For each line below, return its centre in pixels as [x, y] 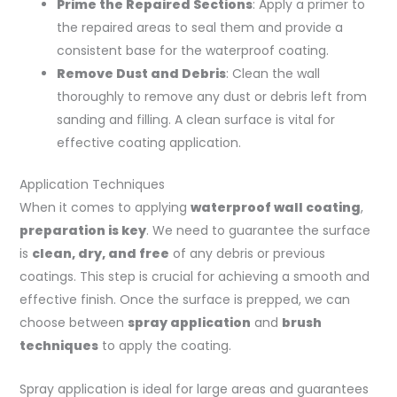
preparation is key [82, 231]
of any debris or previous [247, 254]
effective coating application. [148, 143]
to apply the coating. [164, 346]
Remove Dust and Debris [141, 74]
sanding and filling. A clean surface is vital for [195, 120]
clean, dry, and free [100, 254]
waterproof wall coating [275, 208]
